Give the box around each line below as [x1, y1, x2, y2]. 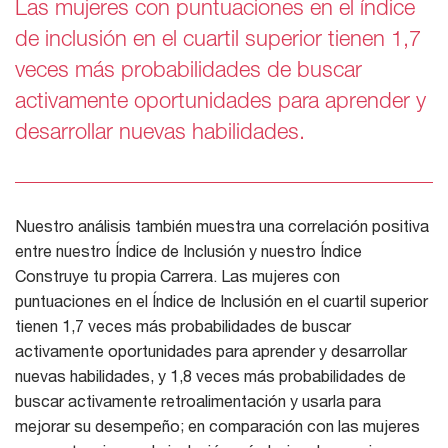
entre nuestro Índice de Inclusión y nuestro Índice [15, 240, 362, 260]
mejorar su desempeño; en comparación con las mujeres [15, 415, 420, 435]
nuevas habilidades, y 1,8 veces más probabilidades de [15, 365, 406, 385]
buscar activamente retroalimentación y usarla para [15, 390, 381, 410]
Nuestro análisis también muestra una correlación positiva [15, 215, 429, 235]
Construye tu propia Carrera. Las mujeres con [15, 265, 340, 285]
